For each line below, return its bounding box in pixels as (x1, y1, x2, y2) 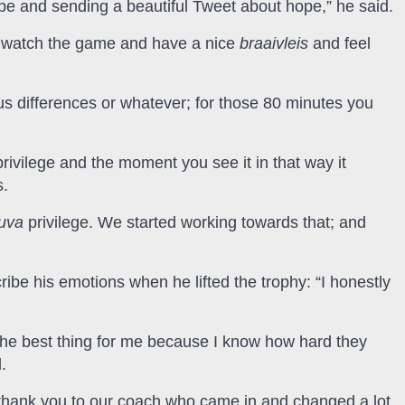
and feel (308, 34, 371, 53)
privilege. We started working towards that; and (24, 213, 366, 232)
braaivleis (240, 34, 308, 53)
